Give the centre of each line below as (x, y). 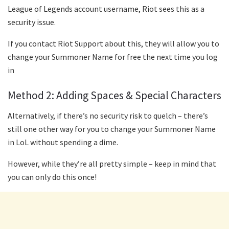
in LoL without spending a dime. (64, 142)
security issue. (32, 22)
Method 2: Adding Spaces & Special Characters (114, 95)
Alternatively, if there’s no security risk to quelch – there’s (108, 115)
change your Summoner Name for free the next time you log (113, 57)
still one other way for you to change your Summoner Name (112, 129)
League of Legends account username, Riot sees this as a (106, 9)
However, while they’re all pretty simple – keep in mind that (112, 163)
